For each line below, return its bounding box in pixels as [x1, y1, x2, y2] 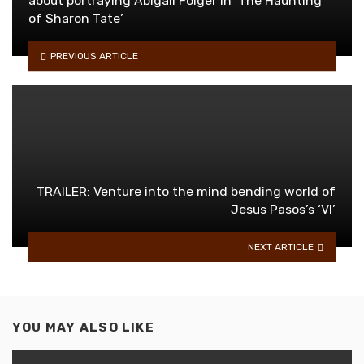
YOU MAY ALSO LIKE [12, 319, 154, 335]
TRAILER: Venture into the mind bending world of [37, 183, 336, 199]
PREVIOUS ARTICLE [50, 50, 138, 62]
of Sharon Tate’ [28, 10, 123, 26]
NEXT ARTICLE [248, 240, 314, 253]
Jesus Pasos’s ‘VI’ [231, 201, 336, 217]
